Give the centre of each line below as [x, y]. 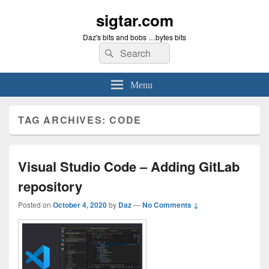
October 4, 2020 [80, 205]
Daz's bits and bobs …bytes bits [134, 37]
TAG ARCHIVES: [64, 120]
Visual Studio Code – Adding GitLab [129, 166]
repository [50, 186]
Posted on [35, 204]
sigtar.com [134, 20]
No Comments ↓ [171, 205]
